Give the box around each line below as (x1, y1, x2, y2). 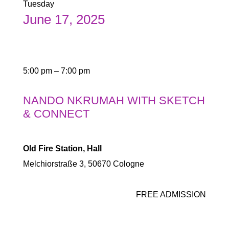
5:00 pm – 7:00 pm (22, 66, 90, 75)
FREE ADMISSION (136, 190, 207, 199)
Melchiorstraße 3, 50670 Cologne (22, 159, 144, 168)
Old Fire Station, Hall (22, 144, 102, 153)
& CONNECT (22, 107, 89, 120)
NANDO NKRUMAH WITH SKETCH (22, 94, 205, 107)
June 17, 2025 (22, 12, 105, 27)
